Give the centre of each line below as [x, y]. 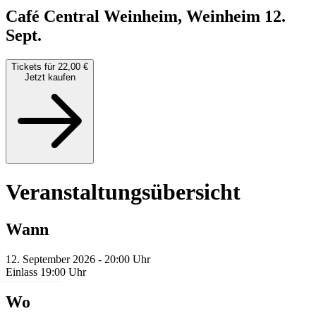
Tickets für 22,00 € [50, 67]
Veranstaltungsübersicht [123, 192]
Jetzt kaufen [50, 78]
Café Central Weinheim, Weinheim [135, 17]
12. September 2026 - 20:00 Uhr [78, 260]
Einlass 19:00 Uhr [46, 272]
